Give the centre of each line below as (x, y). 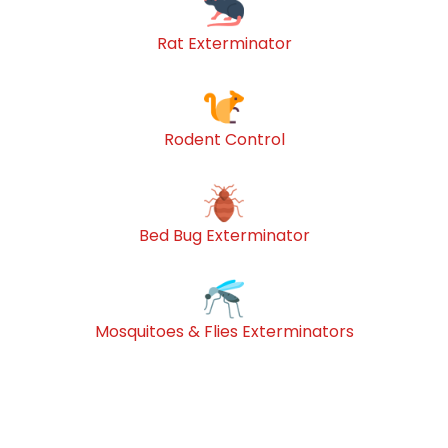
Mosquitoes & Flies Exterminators (224, 331)
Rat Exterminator (224, 43)
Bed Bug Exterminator (224, 235)
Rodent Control (224, 139)
